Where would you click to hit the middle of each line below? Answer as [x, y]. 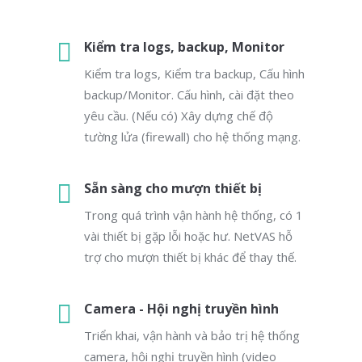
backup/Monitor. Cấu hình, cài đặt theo [189, 95]
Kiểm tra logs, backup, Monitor [184, 47]
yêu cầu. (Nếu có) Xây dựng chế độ [179, 116]
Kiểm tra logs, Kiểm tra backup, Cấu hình [194, 74]
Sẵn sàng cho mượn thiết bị [173, 188]
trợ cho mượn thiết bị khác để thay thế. [190, 257]
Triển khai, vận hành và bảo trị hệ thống [192, 335]
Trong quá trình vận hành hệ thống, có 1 [194, 215]
